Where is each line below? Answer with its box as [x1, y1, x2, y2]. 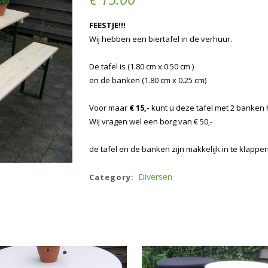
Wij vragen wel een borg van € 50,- [89, 116, 212, 127]
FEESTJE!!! [89, 20, 126, 31]
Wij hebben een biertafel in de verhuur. [89, 33, 232, 44]
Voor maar [89, 102, 129, 113]
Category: [89, 172, 136, 182]
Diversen [138, 171, 172, 182]
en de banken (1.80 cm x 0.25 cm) [89, 75, 206, 86]
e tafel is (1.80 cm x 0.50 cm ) [95, 61, 194, 72]
